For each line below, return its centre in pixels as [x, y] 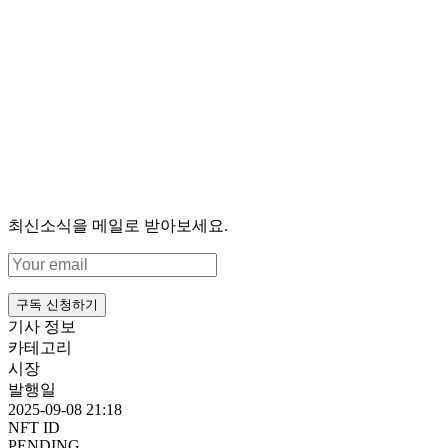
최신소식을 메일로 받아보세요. [118, 225]
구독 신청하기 [57, 304]
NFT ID [34, 427]
